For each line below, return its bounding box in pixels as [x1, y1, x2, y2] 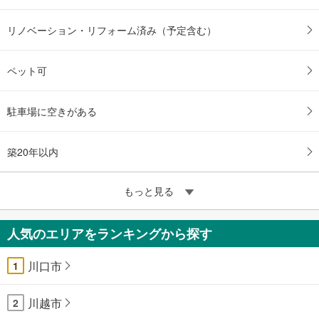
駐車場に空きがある [7, 103, 97, 118]
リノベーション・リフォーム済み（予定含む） [7, 22, 216, 37]
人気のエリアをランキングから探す [7, 224, 212, 243]
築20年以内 [7, 144, 58, 159]
